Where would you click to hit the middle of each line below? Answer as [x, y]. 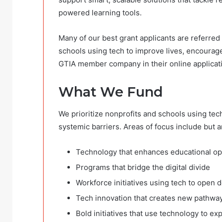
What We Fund [111, 92]
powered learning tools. [100, 12]
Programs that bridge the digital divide [143, 167]
